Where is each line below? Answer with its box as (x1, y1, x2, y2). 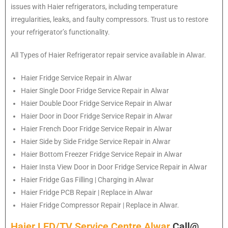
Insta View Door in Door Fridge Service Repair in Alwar (39, 163, 207, 172)
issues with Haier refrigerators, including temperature (11, 3, 178, 11)
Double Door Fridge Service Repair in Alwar (39, 99, 172, 108)
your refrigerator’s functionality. (11, 28, 110, 37)
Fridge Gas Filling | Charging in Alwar (39, 176, 154, 184)
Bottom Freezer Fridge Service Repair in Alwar (39, 150, 182, 159)
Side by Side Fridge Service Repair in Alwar (39, 137, 170, 146)
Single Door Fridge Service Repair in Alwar (39, 87, 169, 95)
